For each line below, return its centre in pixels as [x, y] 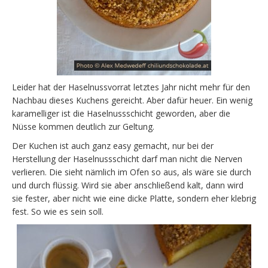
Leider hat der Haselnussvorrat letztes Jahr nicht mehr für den [131, 87]
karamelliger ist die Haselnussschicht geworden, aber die [121, 113]
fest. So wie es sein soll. [58, 211]
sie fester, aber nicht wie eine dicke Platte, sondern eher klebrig [134, 198]
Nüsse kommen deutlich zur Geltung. [83, 126]
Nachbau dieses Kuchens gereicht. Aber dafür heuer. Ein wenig [132, 100]
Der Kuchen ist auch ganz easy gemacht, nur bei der [113, 145]
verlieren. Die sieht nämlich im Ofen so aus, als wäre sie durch [132, 172]
